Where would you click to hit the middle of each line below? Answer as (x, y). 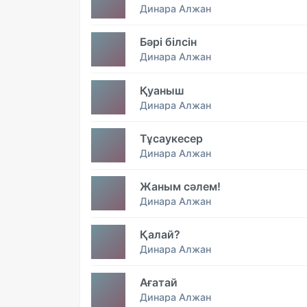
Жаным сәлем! (180, 186)
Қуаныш (162, 90)
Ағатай (159, 283)
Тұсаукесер (171, 138)
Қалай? (160, 235)
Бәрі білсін (168, 42)
